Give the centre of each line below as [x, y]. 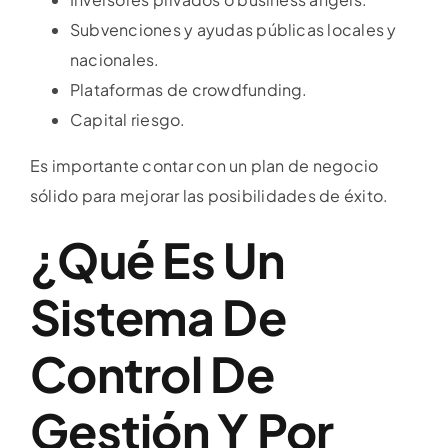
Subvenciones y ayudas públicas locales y [233, 30]
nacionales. [115, 60]
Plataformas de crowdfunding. [189, 90]
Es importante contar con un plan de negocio [204, 166]
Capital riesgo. [128, 120]
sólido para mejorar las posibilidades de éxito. [209, 196]
